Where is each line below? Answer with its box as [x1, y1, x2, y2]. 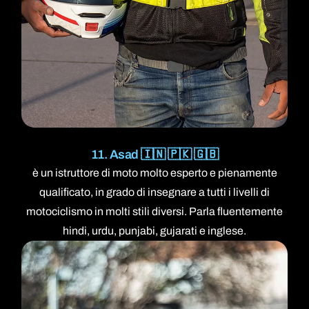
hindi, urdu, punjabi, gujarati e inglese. [63, 224, 246, 237]
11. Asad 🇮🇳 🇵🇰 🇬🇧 [90, 147, 219, 161]
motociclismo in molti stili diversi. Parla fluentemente [26, 205, 283, 217]
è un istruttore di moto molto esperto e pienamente [32, 166, 277, 179]
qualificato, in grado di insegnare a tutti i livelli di [39, 186, 270, 198]
